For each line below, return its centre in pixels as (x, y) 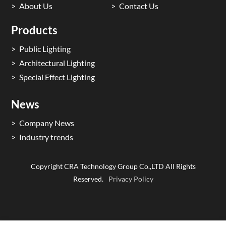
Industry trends (46, 137)
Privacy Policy (131, 179)
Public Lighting (45, 48)
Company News (47, 123)
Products (35, 30)
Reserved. (88, 179)
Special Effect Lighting (57, 77)
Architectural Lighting (57, 63)
